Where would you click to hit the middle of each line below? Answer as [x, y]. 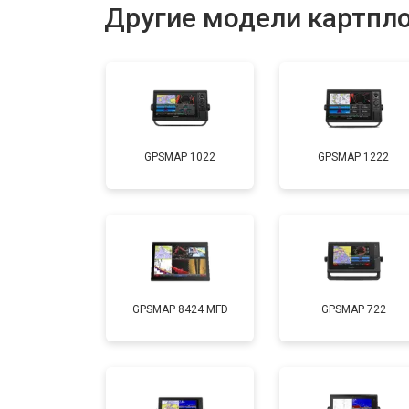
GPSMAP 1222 [353, 157]
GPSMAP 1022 [180, 157]
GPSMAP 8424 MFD [180, 310]
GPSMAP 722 [353, 310]
